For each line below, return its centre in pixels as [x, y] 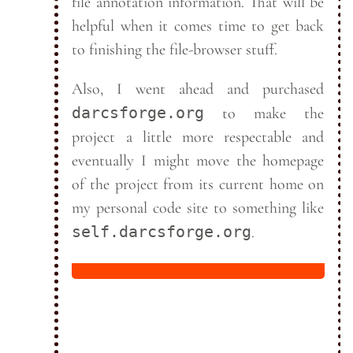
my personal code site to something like [198, 208]
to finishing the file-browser [157, 50]
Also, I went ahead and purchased [198, 89]
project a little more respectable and [198, 137]
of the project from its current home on [198, 184]
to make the [264, 113]
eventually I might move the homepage [198, 161]
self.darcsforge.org [162, 232]
